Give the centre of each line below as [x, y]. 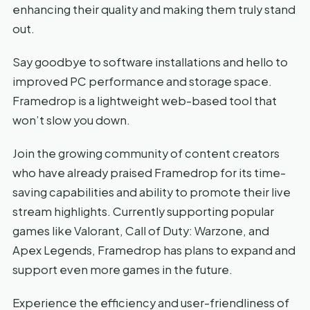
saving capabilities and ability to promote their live [152, 192]
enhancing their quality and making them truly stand [154, 9]
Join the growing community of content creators [146, 153]
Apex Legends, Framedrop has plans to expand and [154, 250]
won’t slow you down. [71, 120]
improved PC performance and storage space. [142, 81]
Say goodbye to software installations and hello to [150, 62]
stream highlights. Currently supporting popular [143, 211]
